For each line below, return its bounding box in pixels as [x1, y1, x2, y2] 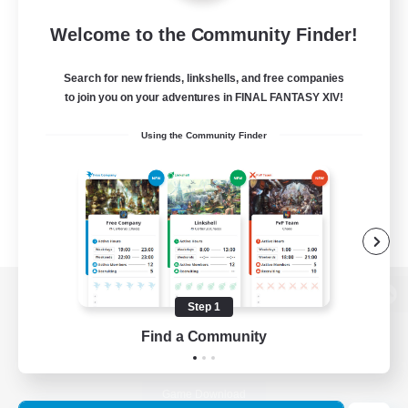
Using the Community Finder [141, 130, 267, 141]
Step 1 [188, 300, 220, 313]
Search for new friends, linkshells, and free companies [64, 72, 344, 86]
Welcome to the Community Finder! [49, 25, 359, 46]
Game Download [162, 388, 246, 402]
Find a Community [140, 328, 268, 344]
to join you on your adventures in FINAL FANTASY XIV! [64, 91, 344, 105]
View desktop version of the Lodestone [130, 301, 296, 311]
